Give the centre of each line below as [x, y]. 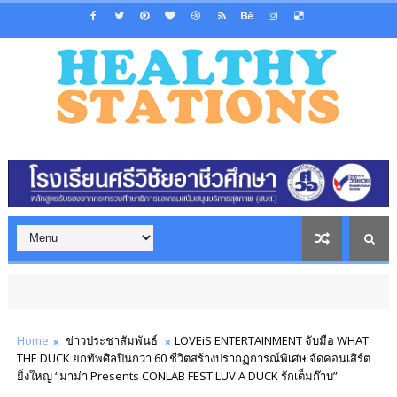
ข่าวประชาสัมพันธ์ [111, 341]
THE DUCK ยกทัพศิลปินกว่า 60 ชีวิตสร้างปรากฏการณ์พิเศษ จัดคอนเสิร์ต [193, 358]
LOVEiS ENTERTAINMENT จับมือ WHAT [271, 341]
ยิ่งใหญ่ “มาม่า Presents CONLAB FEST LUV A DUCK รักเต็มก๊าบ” [177, 376]
